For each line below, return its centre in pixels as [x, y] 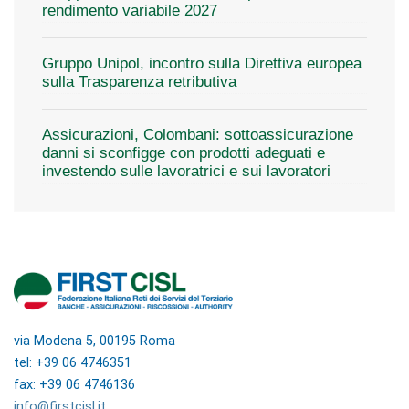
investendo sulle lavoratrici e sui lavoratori [186, 171]
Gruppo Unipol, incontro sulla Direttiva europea [202, 63]
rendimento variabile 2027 [130, 10]
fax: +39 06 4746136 [74, 385]
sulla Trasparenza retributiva [139, 82]
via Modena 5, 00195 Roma [94, 341]
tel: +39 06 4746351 [73, 363]
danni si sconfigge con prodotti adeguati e [184, 153]
